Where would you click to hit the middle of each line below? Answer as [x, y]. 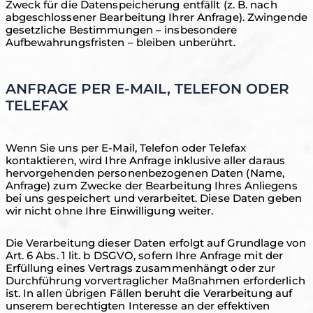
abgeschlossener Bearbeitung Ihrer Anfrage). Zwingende [156, 17]
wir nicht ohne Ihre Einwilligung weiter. [109, 211]
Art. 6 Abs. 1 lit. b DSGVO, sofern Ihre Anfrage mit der [144, 255]
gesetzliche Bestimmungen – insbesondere [121, 30]
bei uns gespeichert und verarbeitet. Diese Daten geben [153, 198]
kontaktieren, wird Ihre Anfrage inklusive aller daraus [145, 160]
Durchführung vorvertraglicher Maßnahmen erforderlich [155, 281]
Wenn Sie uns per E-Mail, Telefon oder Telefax [126, 148]
